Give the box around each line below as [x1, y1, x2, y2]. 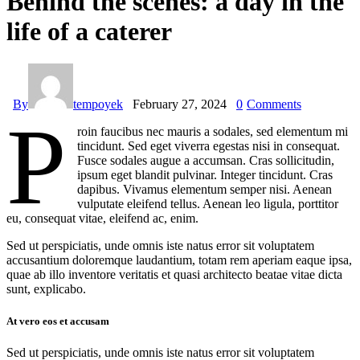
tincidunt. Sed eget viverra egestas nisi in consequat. [77, 139, 341, 153]
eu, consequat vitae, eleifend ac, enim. [6, 211, 198, 226]
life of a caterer [6, 16, 172, 46]
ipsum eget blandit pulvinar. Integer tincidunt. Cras [77, 168, 333, 182]
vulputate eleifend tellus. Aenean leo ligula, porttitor [77, 197, 339, 211]
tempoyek [73, 97, 123, 112]
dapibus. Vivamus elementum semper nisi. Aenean [77, 182, 333, 197]
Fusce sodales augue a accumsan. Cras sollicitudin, [77, 153, 335, 168]
